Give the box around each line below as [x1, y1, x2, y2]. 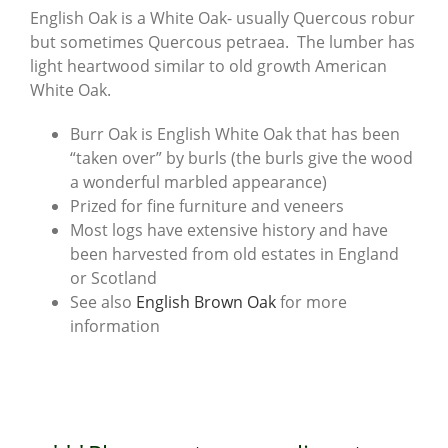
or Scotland [70, 266, 157, 289]
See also [70, 290, 136, 313]
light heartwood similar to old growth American [30, 54, 387, 77]
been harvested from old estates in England [70, 242, 399, 265]
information [70, 314, 160, 337]
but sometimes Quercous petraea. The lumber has [30, 30, 415, 53]
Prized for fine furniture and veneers [70, 194, 344, 217]
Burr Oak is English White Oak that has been [70, 122, 400, 145]
